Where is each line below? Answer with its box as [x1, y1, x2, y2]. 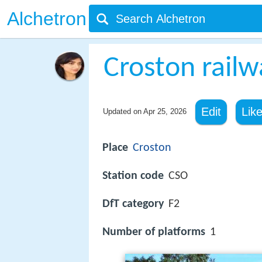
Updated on [102, 107, 143, 116]
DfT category [102, 198, 164, 211]
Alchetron [7, 8, 87, 29]
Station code [102, 170, 164, 182]
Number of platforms [102, 226, 205, 239]
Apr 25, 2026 [143, 107, 187, 116]
